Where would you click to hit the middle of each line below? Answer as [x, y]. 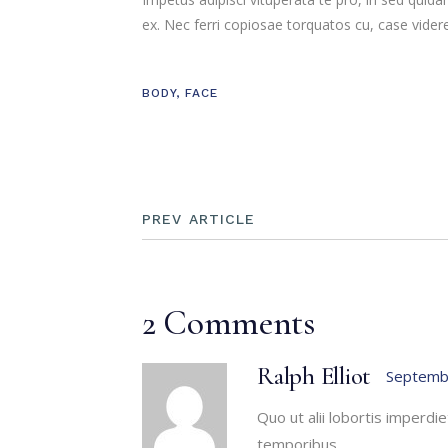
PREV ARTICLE [199, 218]
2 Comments [228, 322]
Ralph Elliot [314, 375]
